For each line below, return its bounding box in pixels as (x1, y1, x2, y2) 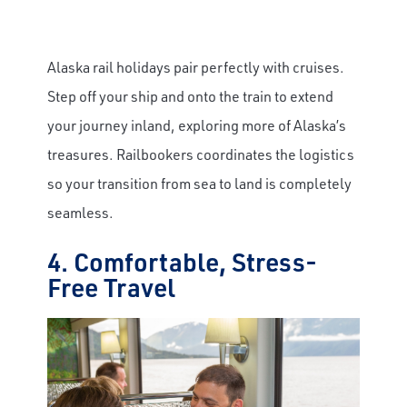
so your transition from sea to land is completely (47, 174, 352, 194)
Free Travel (47, 270, 175, 304)
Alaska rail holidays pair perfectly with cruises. (47, 57, 344, 77)
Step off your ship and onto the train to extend (47, 86, 333, 106)
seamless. (47, 203, 114, 223)
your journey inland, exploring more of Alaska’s (47, 115, 346, 135)
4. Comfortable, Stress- (47, 244, 317, 279)
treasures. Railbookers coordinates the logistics (47, 144, 354, 164)
